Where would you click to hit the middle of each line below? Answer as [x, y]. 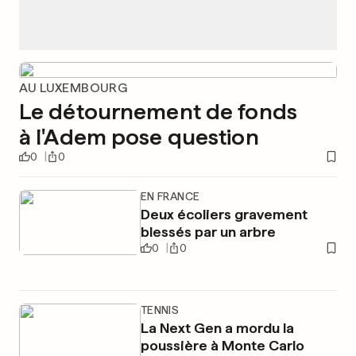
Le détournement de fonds [158, 111]
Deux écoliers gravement [224, 214]
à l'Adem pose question [139, 137]
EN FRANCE [170, 196]
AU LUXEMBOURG [74, 88]
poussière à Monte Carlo [222, 345]
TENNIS [160, 310]
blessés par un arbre [208, 232]
